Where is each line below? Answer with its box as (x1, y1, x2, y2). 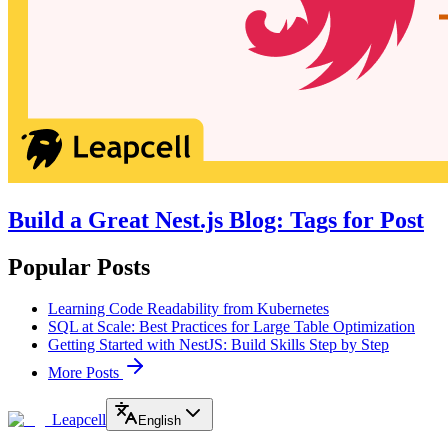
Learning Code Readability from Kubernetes (48, 300, 329, 318)
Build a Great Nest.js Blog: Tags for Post (8, 206, 424, 233)
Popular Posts (8, 253, 150, 280)
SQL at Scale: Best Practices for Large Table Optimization (48, 318, 415, 336)
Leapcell (52, 411, 106, 429)
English (138, 413, 181, 429)
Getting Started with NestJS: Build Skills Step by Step (48, 336, 389, 354)
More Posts (48, 364, 123, 382)
